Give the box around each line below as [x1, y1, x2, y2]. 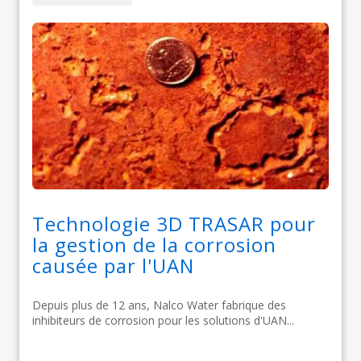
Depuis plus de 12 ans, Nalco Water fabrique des [32, 297, 286, 313]
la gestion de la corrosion [32, 230, 276, 258]
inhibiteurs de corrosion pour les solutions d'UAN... [32, 312, 294, 328]
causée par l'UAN [32, 251, 194, 279]
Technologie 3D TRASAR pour [32, 210, 316, 237]
